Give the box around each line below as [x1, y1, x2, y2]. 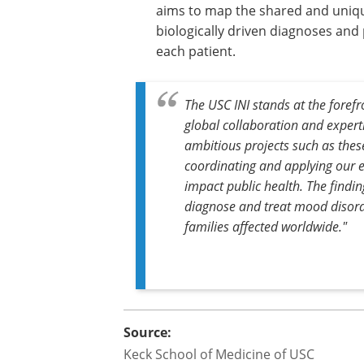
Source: [123, 323, 171, 341]
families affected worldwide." [184, 218, 347, 235]
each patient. [156, 42, 236, 60]
